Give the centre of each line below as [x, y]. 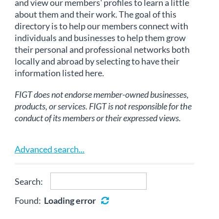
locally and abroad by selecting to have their [97, 61]
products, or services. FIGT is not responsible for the [103, 106]
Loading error [71, 200]
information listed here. [59, 73]
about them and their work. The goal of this [96, 14]
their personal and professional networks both [102, 49]
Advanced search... [50, 149]
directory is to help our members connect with [101, 26]
